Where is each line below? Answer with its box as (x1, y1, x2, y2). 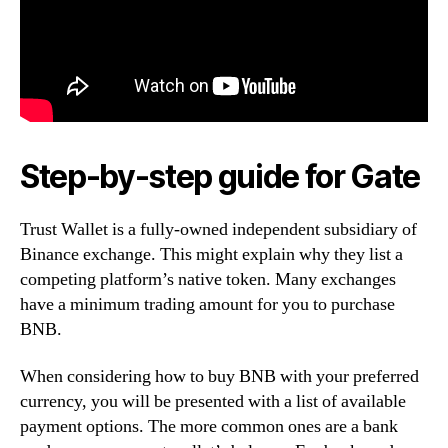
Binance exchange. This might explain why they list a (20, 242, 403, 266)
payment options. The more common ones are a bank (20, 415, 398, 439)
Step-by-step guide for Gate (20, 156, 421, 196)
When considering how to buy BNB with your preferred (20, 365, 419, 389)
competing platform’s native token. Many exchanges (20, 267, 396, 291)
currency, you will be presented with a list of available (20, 390, 406, 414)
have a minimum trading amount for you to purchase (20, 292, 395, 316)
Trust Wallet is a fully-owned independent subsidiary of (20, 217, 417, 241)
